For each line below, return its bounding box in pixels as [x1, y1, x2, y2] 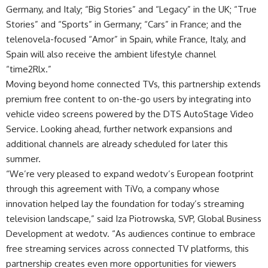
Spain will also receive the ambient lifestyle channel [6, 48, 216, 60]
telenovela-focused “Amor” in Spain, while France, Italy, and [6, 33, 246, 45]
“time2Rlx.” [6, 63, 51, 75]
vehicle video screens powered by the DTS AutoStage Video [6, 108, 254, 120]
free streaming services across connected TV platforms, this [6, 243, 249, 255]
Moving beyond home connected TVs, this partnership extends [6, 78, 261, 90]
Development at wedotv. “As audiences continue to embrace [6, 228, 255, 240]
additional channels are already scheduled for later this [6, 138, 228, 150]
